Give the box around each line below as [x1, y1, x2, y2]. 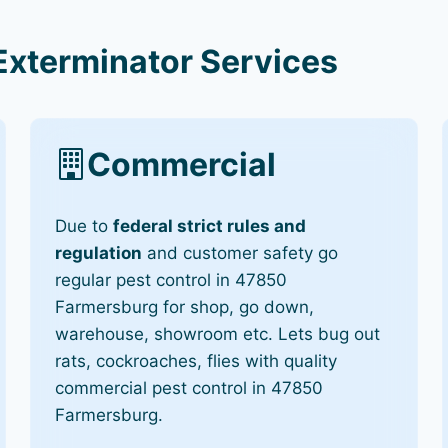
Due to [55, 215, 114, 236]
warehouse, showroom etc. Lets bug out [55, 323, 381, 344]
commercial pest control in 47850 [55, 377, 324, 398]
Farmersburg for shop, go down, [55, 296, 315, 317]
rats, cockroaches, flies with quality [55, 350, 338, 371]
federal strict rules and [113, 215, 307, 236]
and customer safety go [142, 242, 339, 263]
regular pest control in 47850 [55, 269, 288, 290]
